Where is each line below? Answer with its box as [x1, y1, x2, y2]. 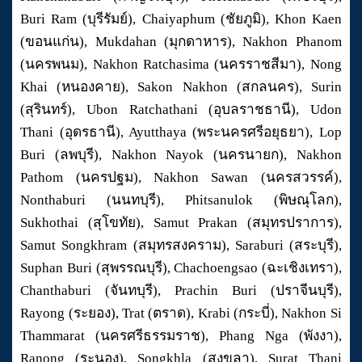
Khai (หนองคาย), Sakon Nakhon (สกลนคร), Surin [20, 79, 342, 95]
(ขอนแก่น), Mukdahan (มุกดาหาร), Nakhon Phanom [20, 34, 342, 50]
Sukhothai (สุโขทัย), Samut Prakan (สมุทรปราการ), [20, 215, 342, 231]
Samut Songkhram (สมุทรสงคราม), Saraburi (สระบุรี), [20, 238, 342, 254]
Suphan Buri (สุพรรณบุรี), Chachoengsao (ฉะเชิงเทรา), [20, 260, 342, 276]
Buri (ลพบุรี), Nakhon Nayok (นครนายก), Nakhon [20, 147, 342, 163]
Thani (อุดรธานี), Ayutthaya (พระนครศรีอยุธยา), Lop [20, 124, 342, 141]
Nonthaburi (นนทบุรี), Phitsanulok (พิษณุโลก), [20, 192, 342, 208]
